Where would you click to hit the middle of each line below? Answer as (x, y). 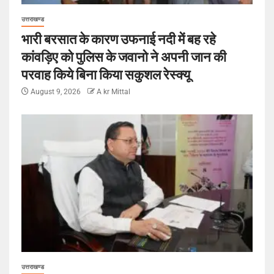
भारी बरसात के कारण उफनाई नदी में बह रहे (119, 38)
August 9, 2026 (56, 91)
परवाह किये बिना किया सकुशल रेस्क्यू (106, 74)
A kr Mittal (113, 91)
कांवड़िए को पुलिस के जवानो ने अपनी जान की (124, 56)
